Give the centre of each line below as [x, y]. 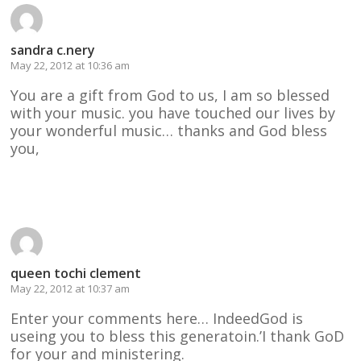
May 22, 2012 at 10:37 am [71, 288]
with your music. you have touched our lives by [173, 112]
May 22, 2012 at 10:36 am [71, 65]
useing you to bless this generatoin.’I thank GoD [178, 336]
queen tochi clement [76, 273]
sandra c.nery [53, 50]
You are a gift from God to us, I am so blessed [170, 95]
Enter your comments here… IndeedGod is [157, 318]
